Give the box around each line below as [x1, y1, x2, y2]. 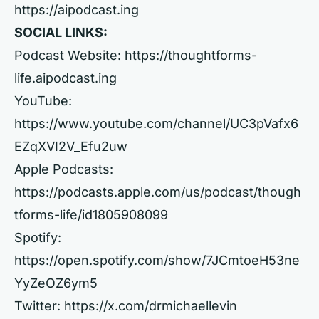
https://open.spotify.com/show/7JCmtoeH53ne [14, 253, 300, 268]
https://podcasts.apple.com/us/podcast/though [14, 184, 301, 199]
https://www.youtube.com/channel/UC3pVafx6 [14, 116, 298, 131]
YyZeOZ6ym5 [14, 276, 98, 291]
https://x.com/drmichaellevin [64, 298, 237, 313]
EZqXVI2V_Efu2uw [14, 139, 127, 154]
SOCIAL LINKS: [14, 25, 108, 40]
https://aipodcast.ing [14, 2, 139, 17]
